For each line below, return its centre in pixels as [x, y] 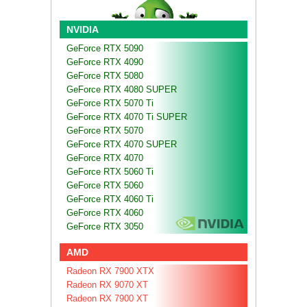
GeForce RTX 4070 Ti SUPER [127, 116]
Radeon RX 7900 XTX [110, 271]
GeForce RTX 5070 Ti [110, 103]
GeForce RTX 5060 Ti [110, 171]
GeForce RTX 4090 [105, 62]
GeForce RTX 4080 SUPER [122, 89]
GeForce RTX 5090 [105, 48]
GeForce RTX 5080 [105, 75]
